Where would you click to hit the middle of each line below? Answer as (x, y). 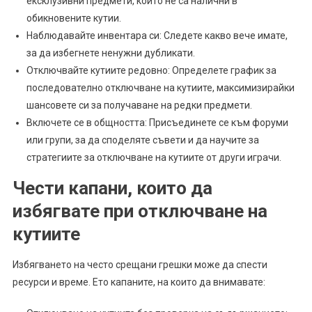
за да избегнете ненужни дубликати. (110, 53)
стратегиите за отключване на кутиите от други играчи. (154, 158)
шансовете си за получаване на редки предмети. (139, 106)
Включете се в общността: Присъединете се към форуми (157, 123)
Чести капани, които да (112, 188)
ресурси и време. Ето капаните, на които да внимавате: (139, 282)
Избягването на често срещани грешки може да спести (140, 265)
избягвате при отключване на (140, 211)
